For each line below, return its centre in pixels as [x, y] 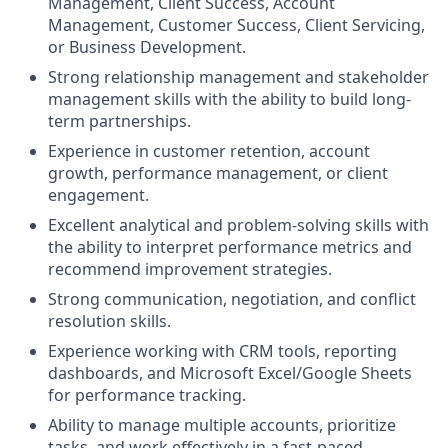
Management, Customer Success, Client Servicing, [236, 25]
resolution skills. [109, 321]
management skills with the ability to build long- [229, 99]
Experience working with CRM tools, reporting [222, 351]
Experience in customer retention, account [209, 151]
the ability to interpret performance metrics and [230, 247]
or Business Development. [147, 47]
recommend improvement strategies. [190, 269]
